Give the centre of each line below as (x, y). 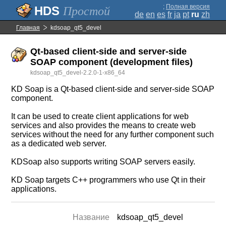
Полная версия (188, 7)
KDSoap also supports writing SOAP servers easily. (103, 162)
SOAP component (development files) (112, 62)
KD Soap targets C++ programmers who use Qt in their (108, 180)
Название (91, 217)
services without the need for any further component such (113, 134)
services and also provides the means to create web (104, 125)
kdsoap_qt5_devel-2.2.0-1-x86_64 (78, 73)
